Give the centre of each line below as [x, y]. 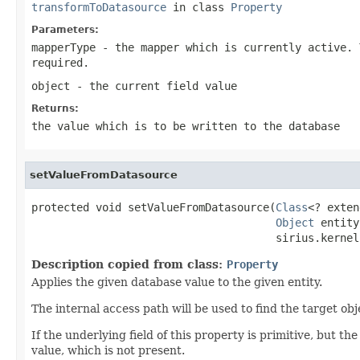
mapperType [63, 47]
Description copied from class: [129, 264]
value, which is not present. [108, 350]
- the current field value [153, 86]
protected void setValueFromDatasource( [153, 207]
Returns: [55, 108]
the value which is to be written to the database [186, 126]
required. [60, 62]
